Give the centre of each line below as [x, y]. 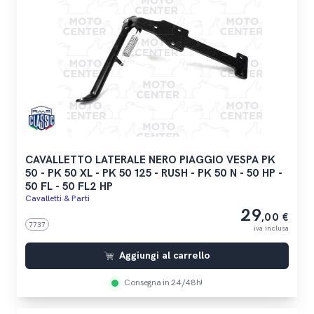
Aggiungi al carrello [165, 256]
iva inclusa [272, 229]
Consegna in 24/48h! [163, 283]
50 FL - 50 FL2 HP [69, 187]
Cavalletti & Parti [57, 199]
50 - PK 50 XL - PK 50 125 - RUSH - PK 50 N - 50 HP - [153, 174]
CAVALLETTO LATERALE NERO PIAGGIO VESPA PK [150, 161]
